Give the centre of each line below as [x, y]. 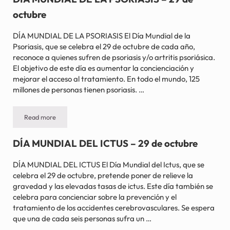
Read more [40, 117]
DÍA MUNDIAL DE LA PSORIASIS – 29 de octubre [110, 120]
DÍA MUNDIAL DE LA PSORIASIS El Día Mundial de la [101, 35]
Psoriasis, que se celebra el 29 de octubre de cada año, [104, 46]
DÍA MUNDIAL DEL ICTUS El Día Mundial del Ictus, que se [108, 164]
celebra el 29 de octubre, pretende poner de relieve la [103, 175]
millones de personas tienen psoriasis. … [78, 89]
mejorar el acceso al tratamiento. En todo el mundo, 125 [106, 79]
